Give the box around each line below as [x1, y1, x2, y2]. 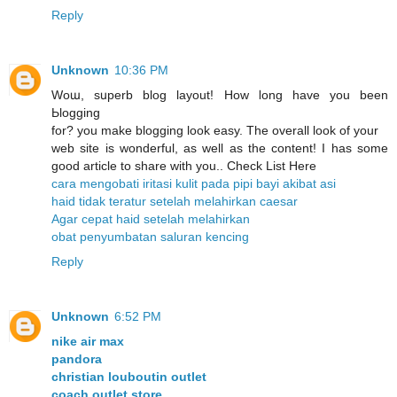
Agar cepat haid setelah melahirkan [51, 211, 250, 226]
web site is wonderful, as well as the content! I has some [51, 140, 388, 155]
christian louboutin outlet [51, 369, 206, 384]
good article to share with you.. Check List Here [51, 158, 316, 173]
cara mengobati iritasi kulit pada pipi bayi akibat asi [51, 175, 336, 191]
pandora [51, 351, 102, 366]
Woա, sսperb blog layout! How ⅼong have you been [51, 87, 388, 102]
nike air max [51, 333, 124, 348]
